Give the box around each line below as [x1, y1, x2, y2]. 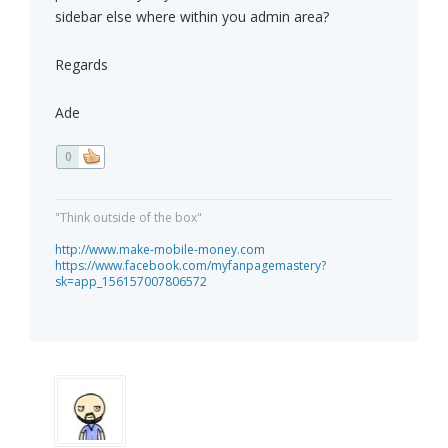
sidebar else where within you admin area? [55, 7, 329, 27]
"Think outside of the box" [55, 209, 202, 227]
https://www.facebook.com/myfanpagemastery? [55, 257, 326, 275]
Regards [55, 55, 108, 75]
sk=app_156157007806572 [55, 273, 207, 291]
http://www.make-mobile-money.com [55, 241, 265, 259]
